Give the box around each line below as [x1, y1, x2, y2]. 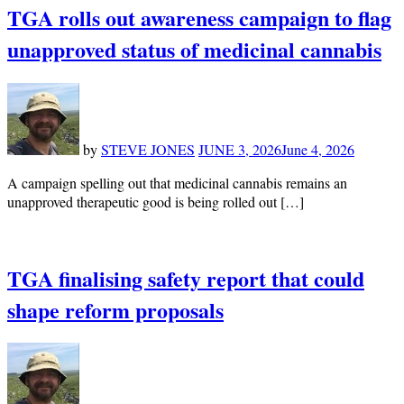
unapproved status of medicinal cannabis [7, 32, 381, 65]
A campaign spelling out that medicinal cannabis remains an [7, 172, 347, 192]
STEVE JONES [101, 139, 195, 159]
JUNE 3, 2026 [198, 139, 281, 159]
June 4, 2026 [281, 139, 354, 159]
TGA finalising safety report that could [7, 262, 364, 294]
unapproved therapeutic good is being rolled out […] [7, 191, 304, 211]
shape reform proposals [7, 293, 224, 326]
